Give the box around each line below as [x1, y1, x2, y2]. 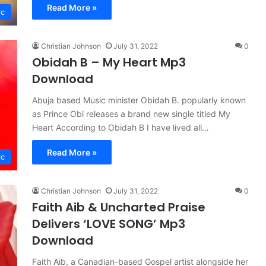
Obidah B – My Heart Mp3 [32, 54, 186, 71]
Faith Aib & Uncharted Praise [32, 199, 205, 216]
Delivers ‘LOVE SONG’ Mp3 [32, 216, 185, 232]
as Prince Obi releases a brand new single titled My [32, 109, 230, 119]
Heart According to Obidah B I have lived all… [32, 122, 209, 132]
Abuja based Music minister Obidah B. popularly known [32, 95, 246, 105]
